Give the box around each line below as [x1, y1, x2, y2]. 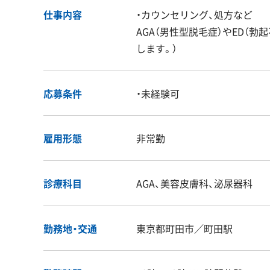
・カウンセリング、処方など [136, 7, 253, 22]
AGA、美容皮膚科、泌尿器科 [136, 175, 253, 190]
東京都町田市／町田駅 [136, 221, 233, 236]
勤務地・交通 [43, 221, 97, 236]
